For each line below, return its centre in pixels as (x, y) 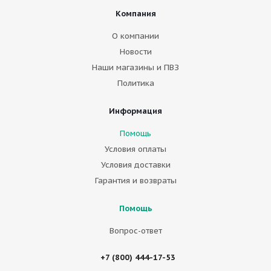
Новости (135, 52)
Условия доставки (135, 165)
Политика (135, 83)
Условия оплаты (135, 149)
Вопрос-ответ (135, 231)
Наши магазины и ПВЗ (135, 67)
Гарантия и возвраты (135, 181)
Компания (135, 14)
